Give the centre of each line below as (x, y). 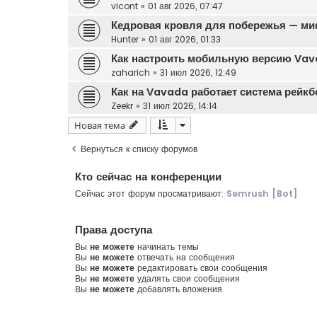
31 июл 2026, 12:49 (198, 72)
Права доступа (114, 229)
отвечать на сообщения (185, 257)
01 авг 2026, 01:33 (185, 39)
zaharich (131, 72)
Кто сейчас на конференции (148, 176)
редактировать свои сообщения (201, 267)
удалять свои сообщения (187, 278)
